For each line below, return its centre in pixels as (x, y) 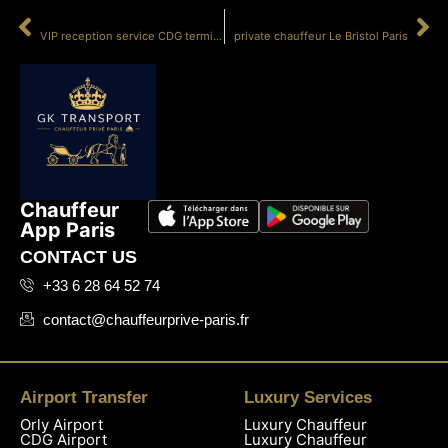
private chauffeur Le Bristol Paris (321, 36)
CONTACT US (78, 257)
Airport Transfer (84, 397)
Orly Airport (61, 424)
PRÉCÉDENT (78, 19)
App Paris (67, 230)
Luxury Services (308, 397)
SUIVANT (380, 19)
